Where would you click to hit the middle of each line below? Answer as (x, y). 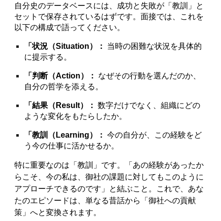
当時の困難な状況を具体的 (154, 46)
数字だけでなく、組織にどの (148, 105)
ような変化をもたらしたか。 (76, 116)
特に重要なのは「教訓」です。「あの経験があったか (109, 165)
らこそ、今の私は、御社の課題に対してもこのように (109, 177)
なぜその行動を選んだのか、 (149, 76)
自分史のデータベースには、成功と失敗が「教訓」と (109, 6)
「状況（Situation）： (65, 46)
